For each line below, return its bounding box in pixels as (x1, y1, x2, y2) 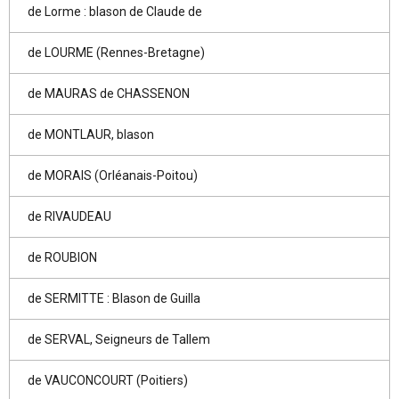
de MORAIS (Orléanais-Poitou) (28, 168, 198, 183)
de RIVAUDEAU (28, 209, 111, 224)
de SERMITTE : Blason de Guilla (28, 291, 200, 305)
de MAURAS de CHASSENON (28, 86, 190, 101)
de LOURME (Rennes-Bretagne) (28, 45, 205, 60)
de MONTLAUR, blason (28, 127, 154, 142)
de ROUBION (28, 250, 97, 265)
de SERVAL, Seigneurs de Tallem (28, 332, 210, 346)
